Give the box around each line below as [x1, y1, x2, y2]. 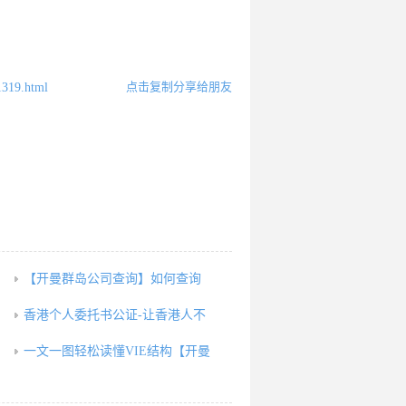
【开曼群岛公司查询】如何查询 [24, 272, 201, 285]
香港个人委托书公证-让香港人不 [24, 308, 206, 322]
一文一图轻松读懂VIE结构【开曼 [24, 344, 210, 358]
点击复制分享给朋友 [126, 80, 232, 93]
